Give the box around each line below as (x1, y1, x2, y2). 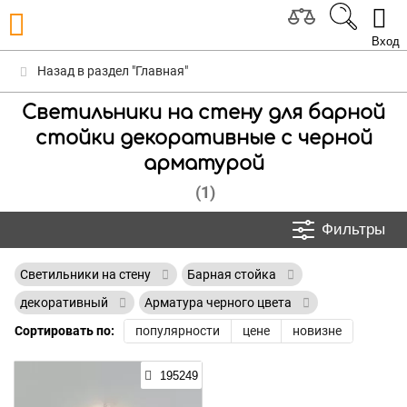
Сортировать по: (15, 323, 114, 338)
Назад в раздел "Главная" (35, 64, 188, 78)
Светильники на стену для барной (22, 102, 385, 124)
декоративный (20, 295, 111, 310)
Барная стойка (187, 267, 279, 282)
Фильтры (322, 221, 385, 238)
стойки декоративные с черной (35, 127, 372, 149)
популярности (135, 323, 220, 338)
